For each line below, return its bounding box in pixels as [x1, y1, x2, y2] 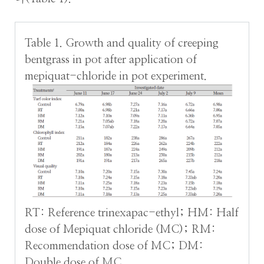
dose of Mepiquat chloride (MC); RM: [25, 224, 216, 236]
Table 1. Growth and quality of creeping [25, 38, 219, 49]
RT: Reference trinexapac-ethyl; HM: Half [25, 207, 239, 219]
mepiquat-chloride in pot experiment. [25, 71, 207, 82]
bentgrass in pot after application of [25, 54, 197, 66]
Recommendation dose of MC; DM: [25, 240, 204, 252]
